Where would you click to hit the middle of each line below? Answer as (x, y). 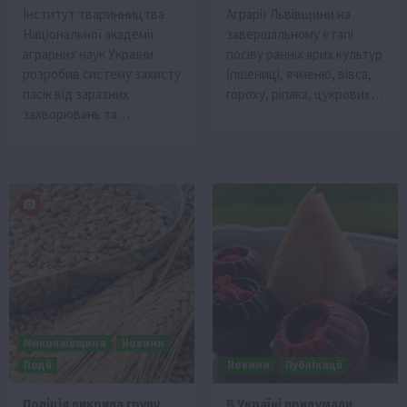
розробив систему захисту (102, 74)
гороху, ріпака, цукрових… (305, 94)
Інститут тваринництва (94, 14)
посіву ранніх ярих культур (304, 54)
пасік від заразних (76, 94)
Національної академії (89, 34)
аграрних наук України (88, 54)
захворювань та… (76, 114)
